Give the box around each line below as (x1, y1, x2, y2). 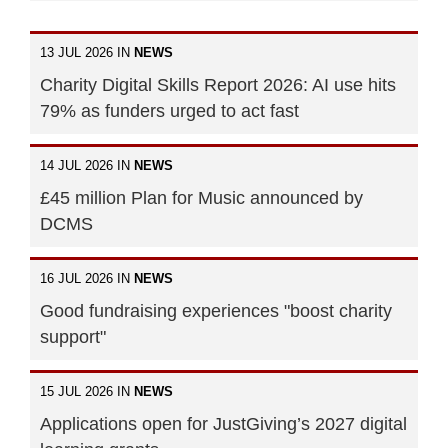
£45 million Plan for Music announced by (40, 187, 363, 208)
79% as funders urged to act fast (40, 100, 299, 121)
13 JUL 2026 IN (40, 44, 134, 60)
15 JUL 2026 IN (40, 383, 134, 399)
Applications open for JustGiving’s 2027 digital (40, 413, 407, 434)
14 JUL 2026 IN (40, 157, 134, 173)
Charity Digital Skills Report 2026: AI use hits (40, 74, 396, 95)
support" (40, 326, 106, 347)
